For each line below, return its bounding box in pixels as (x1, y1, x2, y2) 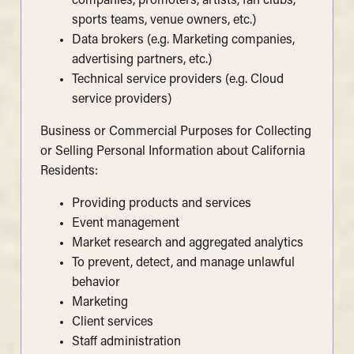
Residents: (40, 164, 98, 178)
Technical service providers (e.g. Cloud (71, 73, 284, 86)
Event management (71, 217, 179, 230)
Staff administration (71, 335, 181, 348)
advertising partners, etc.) (71, 53, 212, 66)
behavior (71, 276, 120, 289)
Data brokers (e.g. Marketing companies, (71, 33, 295, 47)
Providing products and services (71, 197, 251, 210)
